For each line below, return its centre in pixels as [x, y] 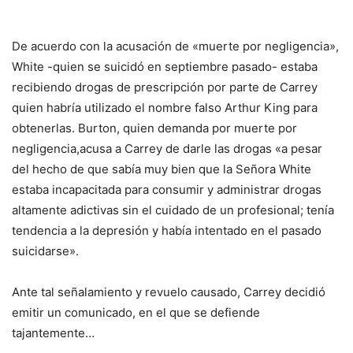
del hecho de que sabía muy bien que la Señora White [162, 169]
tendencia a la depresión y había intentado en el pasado [167, 231]
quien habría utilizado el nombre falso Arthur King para [165, 108]
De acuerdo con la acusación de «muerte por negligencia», [175, 46]
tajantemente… [53, 333]
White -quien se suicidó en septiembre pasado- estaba [165, 67]
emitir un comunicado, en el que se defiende [136, 313]
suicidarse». [45, 251]
